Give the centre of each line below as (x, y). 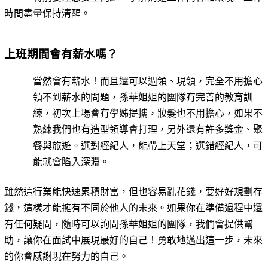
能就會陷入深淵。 (71, 162)
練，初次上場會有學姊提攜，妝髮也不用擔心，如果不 (147, 114)
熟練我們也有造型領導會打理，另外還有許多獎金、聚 (147, 130)
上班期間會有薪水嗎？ (61, 54)
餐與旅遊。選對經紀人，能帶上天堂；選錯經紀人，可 (147, 146)
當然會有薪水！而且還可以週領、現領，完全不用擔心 (147, 81)
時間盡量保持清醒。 (47, 14)
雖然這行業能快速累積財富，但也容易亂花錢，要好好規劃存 (133, 192)
